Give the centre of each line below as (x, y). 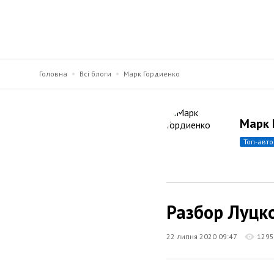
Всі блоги (95, 74)
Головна (53, 74)
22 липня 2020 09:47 (202, 236)
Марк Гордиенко (152, 74)
